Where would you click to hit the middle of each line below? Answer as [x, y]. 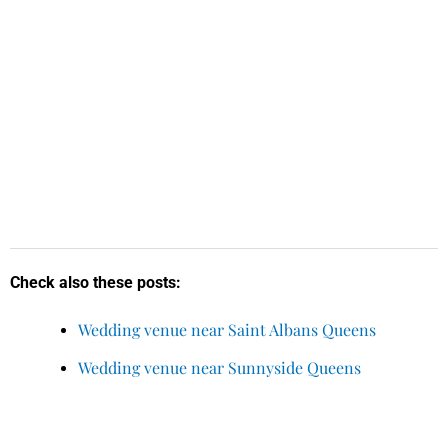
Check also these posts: [95, 282]
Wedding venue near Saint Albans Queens [227, 329]
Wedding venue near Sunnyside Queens [219, 367]
